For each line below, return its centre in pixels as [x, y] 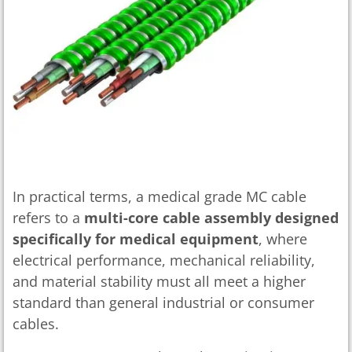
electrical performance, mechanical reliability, [164, 260]
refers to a [48, 218]
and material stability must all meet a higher [159, 282]
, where [283, 239]
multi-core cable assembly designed [211, 218]
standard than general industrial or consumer [163, 303]
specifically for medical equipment [136, 239]
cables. [36, 324]
